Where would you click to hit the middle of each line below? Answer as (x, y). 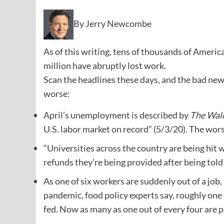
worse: (57, 94)
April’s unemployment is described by (117, 115)
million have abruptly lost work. (105, 66)
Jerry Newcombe (118, 23)
